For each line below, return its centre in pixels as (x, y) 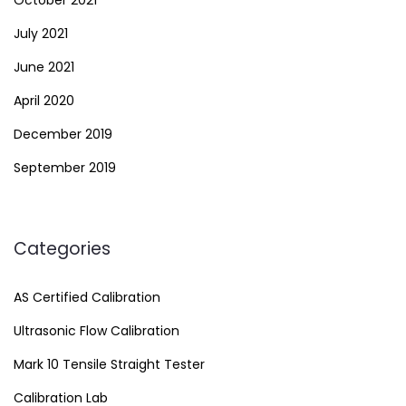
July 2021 (41, 34)
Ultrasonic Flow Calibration (97, 331)
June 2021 (44, 67)
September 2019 (65, 168)
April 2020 (44, 101)
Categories (62, 249)
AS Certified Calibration (87, 297)
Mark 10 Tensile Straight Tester (109, 364)
